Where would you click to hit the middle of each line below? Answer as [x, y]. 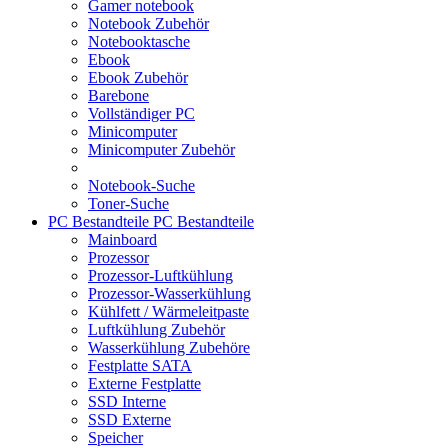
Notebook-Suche [141, 185]
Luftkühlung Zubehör [156, 329]
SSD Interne [127, 401]
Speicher [115, 437]
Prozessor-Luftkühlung [160, 275]
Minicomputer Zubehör [161, 149]
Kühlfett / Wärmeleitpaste [168, 311]
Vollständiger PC [141, 113]
